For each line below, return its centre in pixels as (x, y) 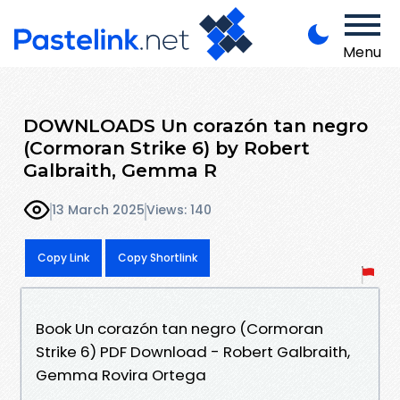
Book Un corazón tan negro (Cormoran (179, 328)
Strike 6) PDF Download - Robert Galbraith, (193, 351)
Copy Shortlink (158, 257)
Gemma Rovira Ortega (121, 375)
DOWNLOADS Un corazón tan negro (196, 125)
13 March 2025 (98, 210)
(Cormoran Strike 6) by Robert (167, 147)
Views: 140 (179, 210)
